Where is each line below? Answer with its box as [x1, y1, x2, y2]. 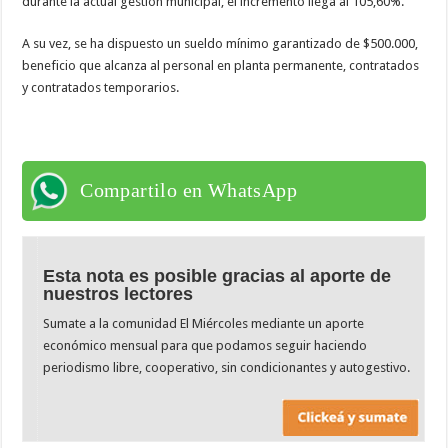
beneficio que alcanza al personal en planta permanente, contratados [22, 57, 420, 73]
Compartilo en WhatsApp [80, 178, 298, 201]
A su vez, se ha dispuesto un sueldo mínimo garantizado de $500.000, [22, 35, 419, 51]
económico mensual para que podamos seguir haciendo [43, 337, 368, 353]
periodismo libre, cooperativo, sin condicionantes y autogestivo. [43, 359, 411, 375]
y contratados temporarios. [22, 79, 180, 95]
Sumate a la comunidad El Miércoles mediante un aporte [43, 315, 365, 331]
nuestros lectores [43, 283, 194, 304]
